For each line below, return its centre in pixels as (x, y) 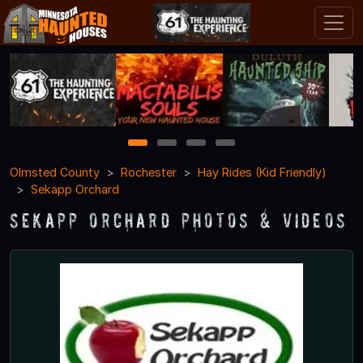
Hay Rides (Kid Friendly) (262, 172)
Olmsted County (55, 172)
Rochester (149, 172)
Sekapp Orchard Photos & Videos (179, 220)
